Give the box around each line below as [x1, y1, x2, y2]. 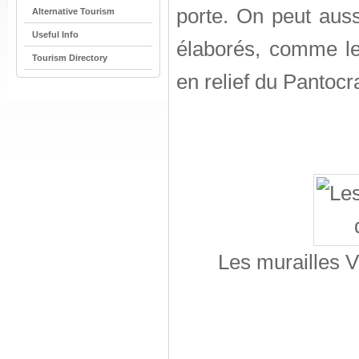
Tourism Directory [32, 53, 107, 63]
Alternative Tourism [32, 6, 115, 16]
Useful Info [32, 30, 79, 39]
